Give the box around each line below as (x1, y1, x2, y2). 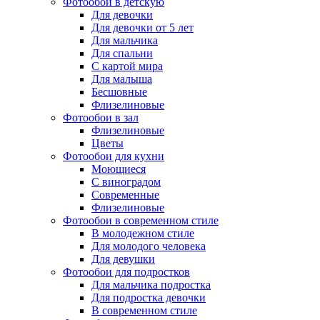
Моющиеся (91, 163, 146, 176)
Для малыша (91, 73, 152, 86)
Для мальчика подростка (91, 279, 211, 291)
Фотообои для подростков (63, 266, 190, 279)
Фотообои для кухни (63, 150, 164, 163)
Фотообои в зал (63, 111, 139, 124)
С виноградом (91, 176, 161, 189)
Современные (91, 189, 159, 201)
